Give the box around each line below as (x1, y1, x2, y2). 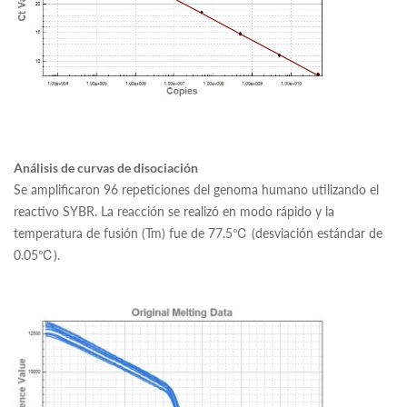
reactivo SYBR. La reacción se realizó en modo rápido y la (14, 202, 334, 220)
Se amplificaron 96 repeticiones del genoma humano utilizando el (14, 180, 379, 198)
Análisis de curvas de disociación (14, 160, 198, 175)
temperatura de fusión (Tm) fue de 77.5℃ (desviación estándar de (14, 223, 382, 242)
